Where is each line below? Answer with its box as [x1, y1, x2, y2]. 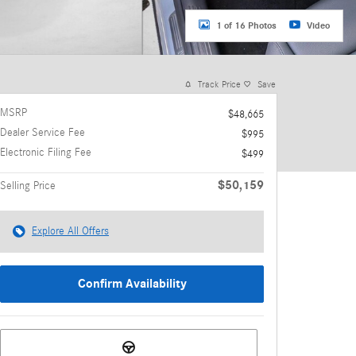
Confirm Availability [77, 277, 187, 292]
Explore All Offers [32, 225, 109, 238]
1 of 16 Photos [216, 19, 277, 31]
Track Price [198, 79, 241, 90]
